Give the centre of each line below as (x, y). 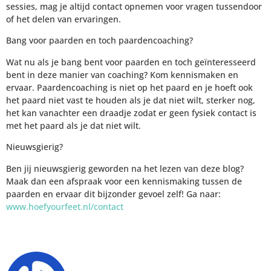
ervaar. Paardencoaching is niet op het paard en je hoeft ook (129, 87)
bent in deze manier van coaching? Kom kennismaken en (122, 74)
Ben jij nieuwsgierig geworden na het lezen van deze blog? (125, 168)
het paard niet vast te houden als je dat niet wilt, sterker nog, (131, 100)
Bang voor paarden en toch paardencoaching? (100, 41)
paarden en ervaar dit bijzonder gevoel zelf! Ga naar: (113, 194)
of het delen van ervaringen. (64, 19)
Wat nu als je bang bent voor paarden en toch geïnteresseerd (131, 62)
